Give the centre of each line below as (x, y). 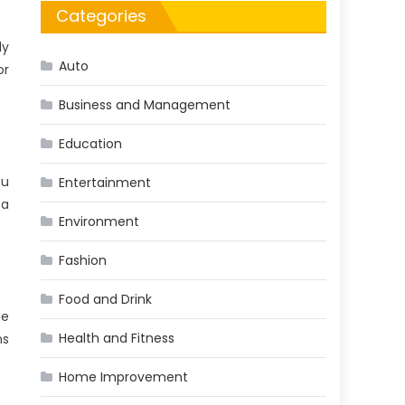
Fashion (83, 261)
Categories (102, 16)
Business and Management (145, 105)
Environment (99, 222)
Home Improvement (124, 377)
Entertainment (105, 183)
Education (91, 144)
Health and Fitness (117, 339)
